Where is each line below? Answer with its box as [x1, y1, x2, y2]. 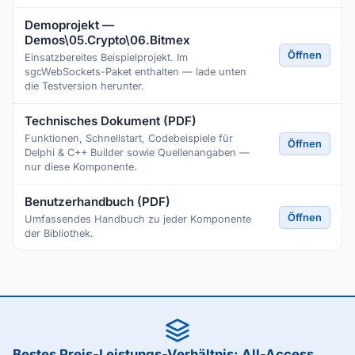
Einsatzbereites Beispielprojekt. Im [25, 52, 188, 63]
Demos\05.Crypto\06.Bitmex [25, 32, 190, 48]
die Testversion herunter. [25, 80, 144, 92]
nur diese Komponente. [25, 161, 137, 173]
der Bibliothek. [25, 227, 94, 239]
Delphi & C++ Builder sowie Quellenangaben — [25, 147, 250, 158]
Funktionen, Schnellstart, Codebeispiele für [25, 132, 233, 144]
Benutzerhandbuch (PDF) [25, 194, 170, 209]
